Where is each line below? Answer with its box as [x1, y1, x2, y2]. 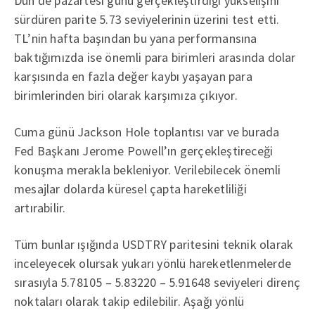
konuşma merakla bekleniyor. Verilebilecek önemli [14, 162, 281, 178]
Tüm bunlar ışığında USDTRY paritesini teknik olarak [14, 236, 294, 252]
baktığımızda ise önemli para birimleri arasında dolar [14, 49, 296, 65]
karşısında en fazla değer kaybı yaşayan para [14, 68, 252, 84]
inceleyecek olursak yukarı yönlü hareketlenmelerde [14, 255, 292, 271]
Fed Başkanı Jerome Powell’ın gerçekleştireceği [14, 143, 274, 159]
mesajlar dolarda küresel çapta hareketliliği [14, 181, 247, 197]
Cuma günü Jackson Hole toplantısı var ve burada [14, 124, 280, 140]
